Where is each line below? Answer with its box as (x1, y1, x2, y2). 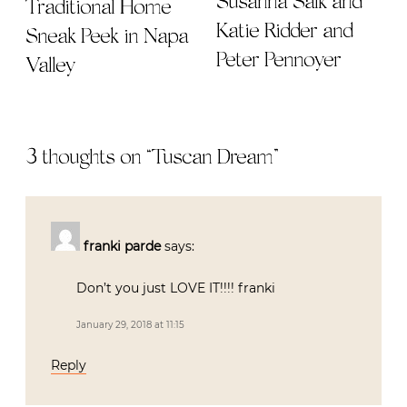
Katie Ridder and (216, 20, 352, 43)
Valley (25, 55, 74, 78)
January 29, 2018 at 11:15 (76, 319, 184, 332)
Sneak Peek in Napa (25, 26, 188, 49)
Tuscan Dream (152, 147, 273, 170)
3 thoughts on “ (25, 147, 152, 170)
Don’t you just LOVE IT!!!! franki (76, 280, 275, 297)
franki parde (84, 238, 161, 255)
